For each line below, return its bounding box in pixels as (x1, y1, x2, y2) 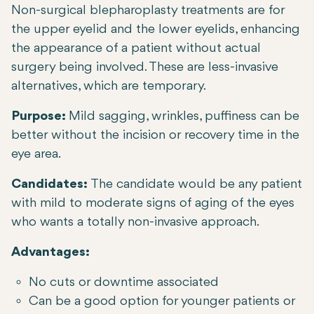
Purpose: (11, 109, 69, 124)
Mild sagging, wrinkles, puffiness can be (69, 109, 299, 124)
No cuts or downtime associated (29, 275, 219, 290)
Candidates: (11, 177, 90, 192)
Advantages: (11, 245, 90, 260)
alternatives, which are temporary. (11, 79, 206, 94)
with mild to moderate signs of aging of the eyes (11, 196, 294, 211)
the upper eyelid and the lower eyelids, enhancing (11, 22, 300, 37)
